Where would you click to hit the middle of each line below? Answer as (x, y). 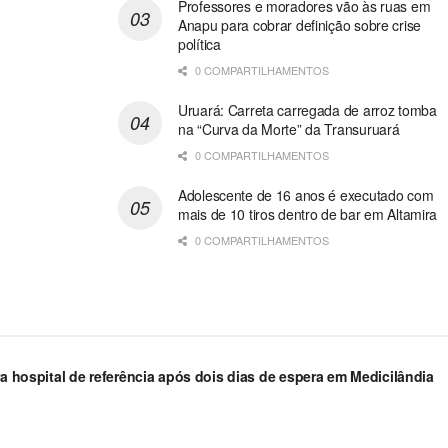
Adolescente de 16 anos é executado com (305, 195)
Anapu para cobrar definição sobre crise (299, 25)
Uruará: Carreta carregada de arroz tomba (307, 110)
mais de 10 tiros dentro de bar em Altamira (307, 214)
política (199, 44)
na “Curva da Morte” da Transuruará (288, 129)
